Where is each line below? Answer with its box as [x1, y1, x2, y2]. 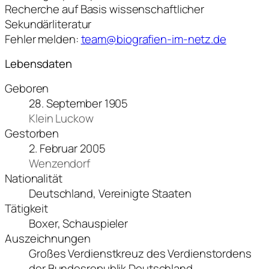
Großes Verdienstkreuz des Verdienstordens [29, 245, 252, 261]
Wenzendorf [29, 155, 90, 171]
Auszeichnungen [5, 230, 91, 246]
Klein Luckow [29, 110, 94, 126]
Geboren [5, 80, 49, 96]
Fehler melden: [5, 31, 81, 47]
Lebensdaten [5, 56, 72, 72]
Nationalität [5, 170, 62, 186]
